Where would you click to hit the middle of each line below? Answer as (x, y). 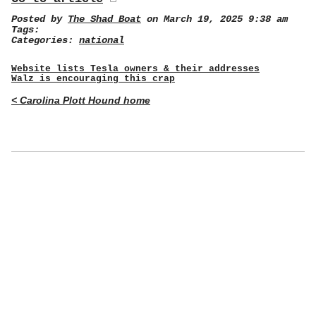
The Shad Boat (104, 19)
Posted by (39, 19)
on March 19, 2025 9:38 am (214, 19)
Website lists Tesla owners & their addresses (135, 69)
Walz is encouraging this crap (93, 79)
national (102, 40)
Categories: (45, 40)
